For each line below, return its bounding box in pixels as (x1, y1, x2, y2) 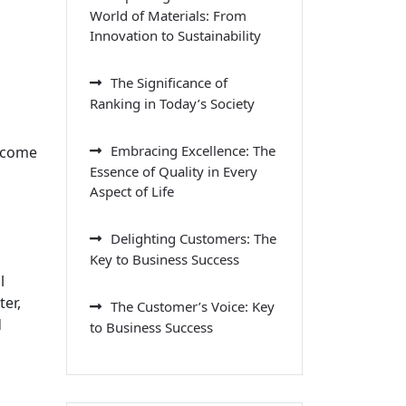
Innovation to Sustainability (90, 25, 261, 44)
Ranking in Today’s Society (90, 93, 255, 112)
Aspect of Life (90, 181, 174, 200)
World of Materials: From (90, 5, 246, 24)
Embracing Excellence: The (111, 140, 275, 159)
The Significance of (111, 72, 227, 92)
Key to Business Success (90, 249, 239, 268)
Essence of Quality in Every (90, 161, 257, 180)
